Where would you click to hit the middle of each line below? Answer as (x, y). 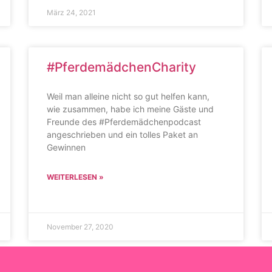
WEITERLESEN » (76, 177)
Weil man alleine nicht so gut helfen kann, (128, 96)
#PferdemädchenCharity (122, 67)
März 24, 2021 (72, 12)
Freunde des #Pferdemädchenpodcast (124, 122)
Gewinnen (66, 147)
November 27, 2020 (80, 227)
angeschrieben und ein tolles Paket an (123, 134)
